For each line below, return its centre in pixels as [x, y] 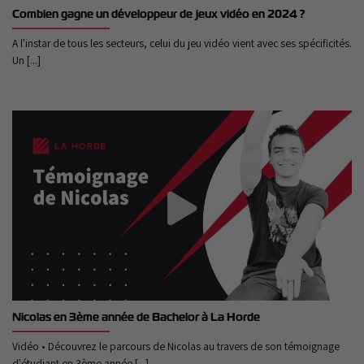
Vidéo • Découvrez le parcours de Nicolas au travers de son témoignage [176, 346]
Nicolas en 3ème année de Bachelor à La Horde [136, 316]
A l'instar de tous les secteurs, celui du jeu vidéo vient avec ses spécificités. [182, 43]
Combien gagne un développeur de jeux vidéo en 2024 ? [159, 14]
